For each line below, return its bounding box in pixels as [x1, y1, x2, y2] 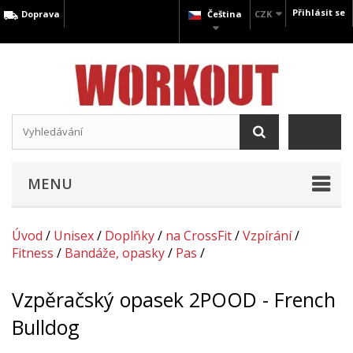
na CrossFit [165, 226, 232, 244]
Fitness [12, 243, 54, 262]
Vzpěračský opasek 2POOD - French [12, 286, 336, 314]
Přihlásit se [292, 6, 345, 18]
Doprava [19, 8, 61, 20]
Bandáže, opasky [65, 243, 165, 262]
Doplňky [105, 226, 154, 244]
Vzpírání [243, 226, 292, 244]
